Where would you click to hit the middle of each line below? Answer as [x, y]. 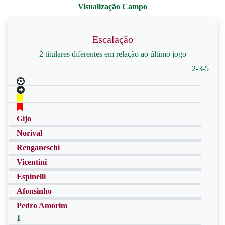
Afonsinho [34, 191]
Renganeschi [38, 147]
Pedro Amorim [42, 206]
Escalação [113, 39]
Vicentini [32, 162]
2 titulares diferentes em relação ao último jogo [113, 54]
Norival [29, 133]
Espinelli [31, 177]
